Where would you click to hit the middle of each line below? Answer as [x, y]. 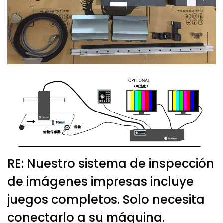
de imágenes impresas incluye [101, 181]
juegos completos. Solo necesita [106, 199]
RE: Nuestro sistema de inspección [111, 163]
